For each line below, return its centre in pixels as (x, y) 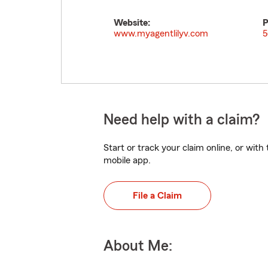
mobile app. (127, 160)
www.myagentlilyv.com (161, 33)
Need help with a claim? (182, 120)
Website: (132, 23)
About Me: (138, 246)
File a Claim (157, 196)
